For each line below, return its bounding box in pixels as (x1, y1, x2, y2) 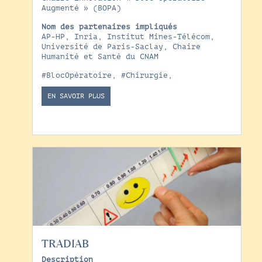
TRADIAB (41, 237, 89, 250)
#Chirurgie (120, 71, 168, 80)
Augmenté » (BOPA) (41, 4, 121, 13)
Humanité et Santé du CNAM (41, 53, 158, 61)
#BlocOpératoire (41, 71, 112, 80)
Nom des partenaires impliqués (41, 23, 177, 32)
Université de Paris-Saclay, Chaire (41, 43, 201, 51)
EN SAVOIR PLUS (47, 92, 105, 101)
